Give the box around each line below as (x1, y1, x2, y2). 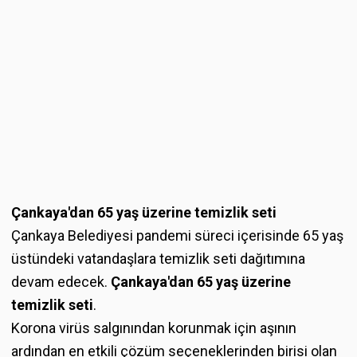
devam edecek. (11, 273, 108, 290)
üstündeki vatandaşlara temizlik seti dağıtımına (11, 249, 305, 267)
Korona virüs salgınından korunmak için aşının (11, 319, 296, 336)
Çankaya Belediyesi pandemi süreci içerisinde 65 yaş (11, 226, 343, 244)
